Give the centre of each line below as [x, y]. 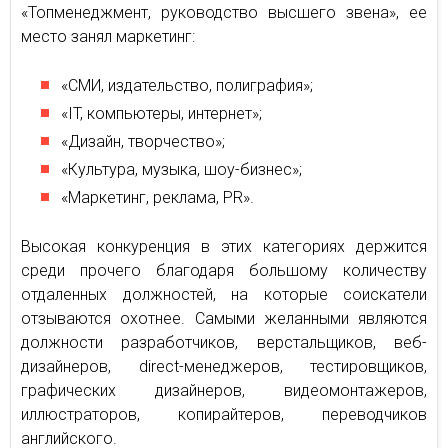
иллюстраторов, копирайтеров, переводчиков [224, 414]
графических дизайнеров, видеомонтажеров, [224, 390]
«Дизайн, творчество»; [143, 141]
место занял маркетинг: [108, 36]
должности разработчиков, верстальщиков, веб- [224, 342]
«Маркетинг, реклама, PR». [157, 197]
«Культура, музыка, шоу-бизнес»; [181, 169]
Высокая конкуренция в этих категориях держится [224, 246]
